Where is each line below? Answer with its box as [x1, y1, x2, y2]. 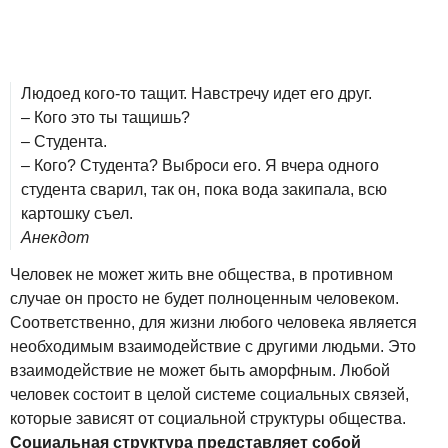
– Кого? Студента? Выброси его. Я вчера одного [21, 157, 379, 174]
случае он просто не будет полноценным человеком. [10, 289, 399, 307]
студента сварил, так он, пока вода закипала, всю [21, 181, 387, 198]
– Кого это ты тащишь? [21, 109, 190, 126]
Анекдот [21, 229, 89, 246]
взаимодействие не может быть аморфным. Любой [10, 361, 390, 379]
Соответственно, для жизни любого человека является [10, 313, 417, 331]
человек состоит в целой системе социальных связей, [10, 385, 409, 403]
